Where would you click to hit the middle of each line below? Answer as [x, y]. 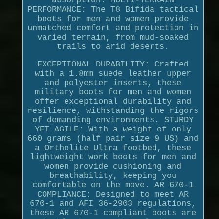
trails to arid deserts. [113, 46]
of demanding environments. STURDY [113, 120]
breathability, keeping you [113, 175]
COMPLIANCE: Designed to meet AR [113, 194]
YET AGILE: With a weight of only [113, 129]
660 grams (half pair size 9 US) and [113, 138]
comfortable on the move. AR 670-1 [113, 185]
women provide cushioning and [113, 166]
